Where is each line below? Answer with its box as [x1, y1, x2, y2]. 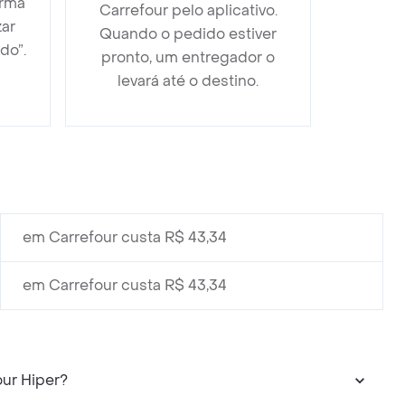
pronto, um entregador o [101, 48, 275, 67]
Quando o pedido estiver [99, 24, 277, 43]
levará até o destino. [118, 71, 259, 90]
